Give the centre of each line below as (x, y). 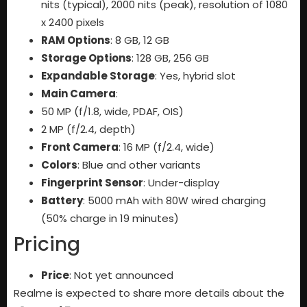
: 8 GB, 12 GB (140, 40)
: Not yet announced (121, 275)
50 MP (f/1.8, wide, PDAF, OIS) (112, 111)
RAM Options (76, 40)
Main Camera (78, 93)
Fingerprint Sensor (92, 182)
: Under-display (181, 182)
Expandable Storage (98, 75)
